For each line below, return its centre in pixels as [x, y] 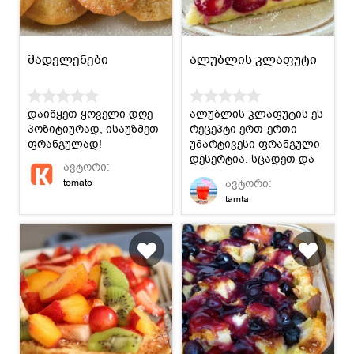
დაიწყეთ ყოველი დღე [90, 114]
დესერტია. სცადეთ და [252, 159]
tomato [78, 182]
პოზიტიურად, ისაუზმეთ [94, 129]
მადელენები [68, 60]
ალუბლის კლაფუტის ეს [256, 114]
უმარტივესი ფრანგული [255, 144]
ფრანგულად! [65, 144]
